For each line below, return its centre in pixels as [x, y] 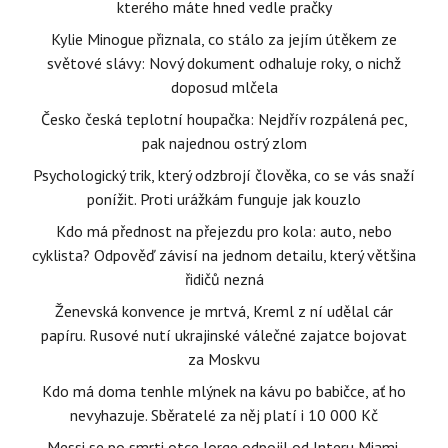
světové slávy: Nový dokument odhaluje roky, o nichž [224, 63]
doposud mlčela [224, 87]
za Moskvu [224, 359]
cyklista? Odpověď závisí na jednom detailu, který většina [224, 255]
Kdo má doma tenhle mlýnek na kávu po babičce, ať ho [224, 391]
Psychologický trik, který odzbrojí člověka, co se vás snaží [224, 175]
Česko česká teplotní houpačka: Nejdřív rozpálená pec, [224, 119]
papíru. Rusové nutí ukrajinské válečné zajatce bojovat [224, 335]
